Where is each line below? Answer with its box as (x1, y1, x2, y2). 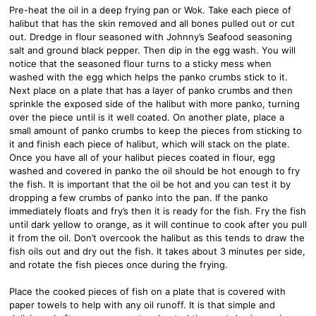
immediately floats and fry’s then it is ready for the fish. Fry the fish (9, 205, 306, 217)
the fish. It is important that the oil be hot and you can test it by (9, 178, 291, 190)
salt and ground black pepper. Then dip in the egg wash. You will (9, 44, 296, 56)
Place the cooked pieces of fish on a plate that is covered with (9, 285, 286, 297)
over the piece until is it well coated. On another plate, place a (9, 111, 284, 123)
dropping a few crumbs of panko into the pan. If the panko (9, 191, 268, 203)
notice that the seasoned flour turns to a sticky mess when (9, 57, 272, 69)
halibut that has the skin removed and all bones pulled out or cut (9, 17, 295, 29)
